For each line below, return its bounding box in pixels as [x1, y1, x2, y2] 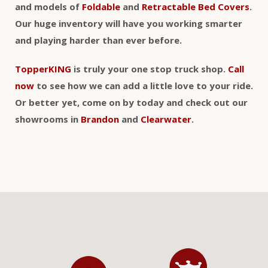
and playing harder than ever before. [15, 34, 182, 47]
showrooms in [15, 113, 81, 126]
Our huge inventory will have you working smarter [15, 17, 242, 30]
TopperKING [15, 63, 71, 75]
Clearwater [141, 113, 191, 126]
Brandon [81, 113, 119, 126]
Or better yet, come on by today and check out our [15, 96, 248, 109]
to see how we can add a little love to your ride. [34, 80, 253, 92]
